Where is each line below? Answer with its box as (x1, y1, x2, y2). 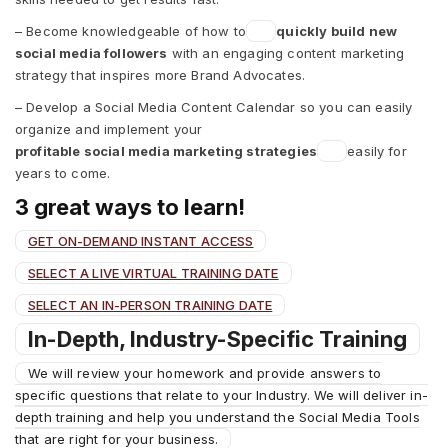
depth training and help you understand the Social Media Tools (15, 408, 420, 425)
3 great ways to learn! (15, 193, 245, 220)
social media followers (15, 44, 168, 61)
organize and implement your (15, 120, 203, 137)
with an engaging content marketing (167, 44, 405, 61)
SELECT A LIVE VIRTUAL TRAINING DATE (28, 264, 279, 281)
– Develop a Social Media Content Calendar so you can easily (15, 98, 413, 115)
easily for (347, 142, 407, 159)
